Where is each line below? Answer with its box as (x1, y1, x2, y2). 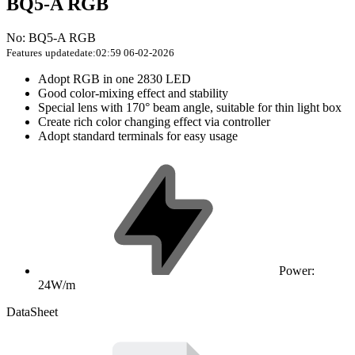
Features (6, 47, 42, 59)
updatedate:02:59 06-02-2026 (45, 47, 174, 59)
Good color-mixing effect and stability (38, 86, 228, 101)
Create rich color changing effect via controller (38, 115, 270, 129)
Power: (279, 264, 315, 278)
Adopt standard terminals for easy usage (38, 129, 238, 143)
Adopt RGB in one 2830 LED (38, 72, 191, 86)
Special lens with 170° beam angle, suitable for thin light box (38, 101, 342, 115)
